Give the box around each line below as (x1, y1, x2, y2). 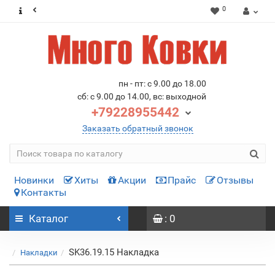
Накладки (20, 248, 58, 257)
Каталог (29, 212, 68, 225)
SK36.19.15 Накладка (69, 247, 159, 258)
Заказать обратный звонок (82, 123, 193, 133)
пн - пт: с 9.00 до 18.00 (118, 79, 206, 88)
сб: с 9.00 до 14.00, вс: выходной (77, 91, 206, 101)
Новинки (14, 174, 54, 186)
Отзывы (217, 174, 254, 186)
